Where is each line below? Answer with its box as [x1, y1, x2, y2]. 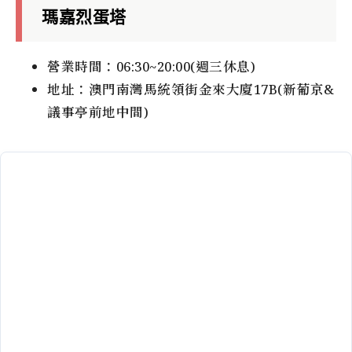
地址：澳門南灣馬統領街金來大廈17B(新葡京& [47, 79, 335, 98]
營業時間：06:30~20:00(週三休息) [47, 57, 255, 75]
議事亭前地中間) [47, 102, 148, 121]
